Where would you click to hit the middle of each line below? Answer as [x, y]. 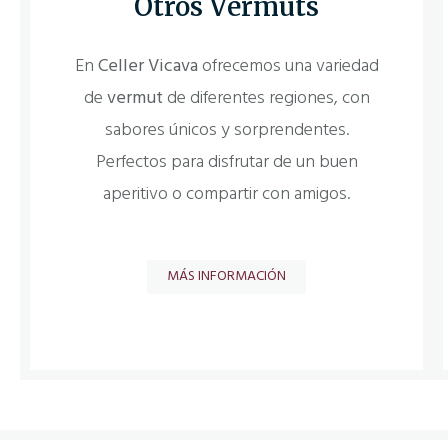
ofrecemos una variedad [288, 67]
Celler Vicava [147, 67]
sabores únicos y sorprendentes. [226, 131]
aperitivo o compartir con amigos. [227, 195]
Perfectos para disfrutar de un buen [226, 163]
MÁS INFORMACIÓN [227, 276]
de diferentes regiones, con [266, 99]
